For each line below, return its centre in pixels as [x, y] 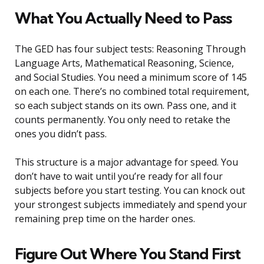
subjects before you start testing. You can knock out [130, 191]
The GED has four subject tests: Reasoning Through [130, 49]
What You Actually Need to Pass [123, 18]
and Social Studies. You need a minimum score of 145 [131, 77]
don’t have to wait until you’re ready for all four [119, 176]
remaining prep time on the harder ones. [105, 219]
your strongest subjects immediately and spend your [131, 205]
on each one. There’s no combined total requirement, [132, 92]
